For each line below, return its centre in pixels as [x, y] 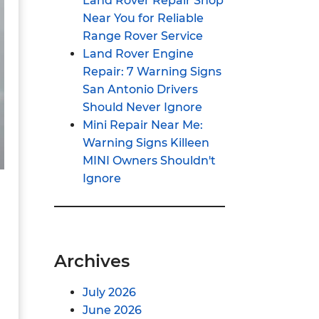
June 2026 [112, 310]
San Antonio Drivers [140, 89]
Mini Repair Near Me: [143, 125]
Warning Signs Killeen [146, 143]
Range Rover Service [143, 36]
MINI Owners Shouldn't [149, 161]
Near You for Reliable [143, 18]
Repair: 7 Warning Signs [152, 72]
